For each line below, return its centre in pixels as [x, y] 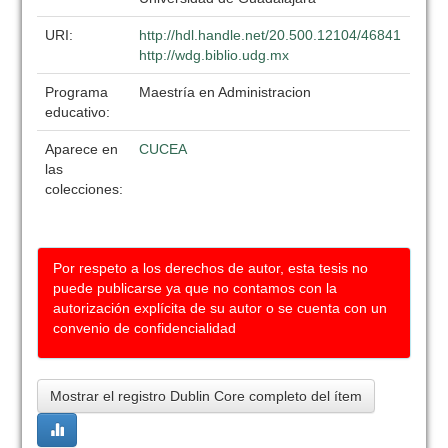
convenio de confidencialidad [145, 328]
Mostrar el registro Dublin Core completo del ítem [206, 396]
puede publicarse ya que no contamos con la [195, 288]
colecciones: [84, 189]
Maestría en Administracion [225, 92]
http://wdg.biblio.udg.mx [214, 55]
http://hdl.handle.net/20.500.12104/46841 [270, 35]
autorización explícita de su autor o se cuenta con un [220, 308]
